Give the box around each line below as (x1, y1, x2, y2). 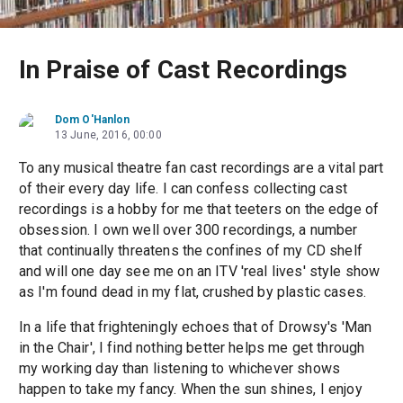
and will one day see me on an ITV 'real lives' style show (18, 262, 381, 280)
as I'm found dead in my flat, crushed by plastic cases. (18, 282, 367, 300)
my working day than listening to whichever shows (18, 359, 340, 377)
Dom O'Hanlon (54, 112, 130, 126)
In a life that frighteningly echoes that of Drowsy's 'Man (18, 318, 372, 336)
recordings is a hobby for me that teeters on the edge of (18, 200, 380, 218)
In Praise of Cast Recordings (18, 54, 347, 85)
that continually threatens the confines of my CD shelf (18, 241, 363, 259)
